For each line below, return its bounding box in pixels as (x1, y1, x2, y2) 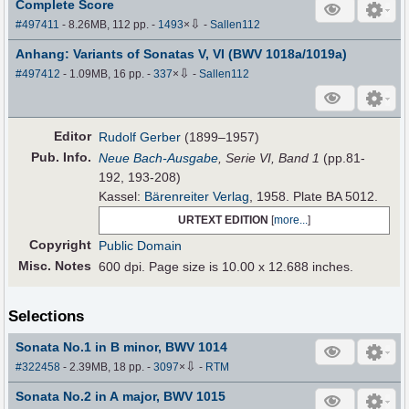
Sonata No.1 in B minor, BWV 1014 (16, 340, 228, 355)
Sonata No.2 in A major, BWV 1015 (16, 389, 226, 404)
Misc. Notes (18, 257, 92, 273)
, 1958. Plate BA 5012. (249, 188, 379, 204)
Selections (8, 308, 85, 326)
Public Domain (99, 237, 183, 253)
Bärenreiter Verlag (144, 188, 250, 204)
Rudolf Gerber (99, 129, 182, 144)
